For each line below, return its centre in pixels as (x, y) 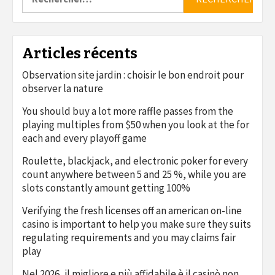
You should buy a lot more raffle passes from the (128, 111)
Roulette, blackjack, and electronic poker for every (135, 161)
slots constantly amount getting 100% (106, 188)
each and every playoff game (84, 138)
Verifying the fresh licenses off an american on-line (132, 210)
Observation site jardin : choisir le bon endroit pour (133, 75)
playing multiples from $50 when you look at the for (136, 124)
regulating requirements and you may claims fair (129, 237)
